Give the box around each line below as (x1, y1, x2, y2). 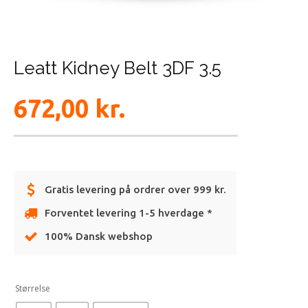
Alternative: (14, 276, 58, 288)
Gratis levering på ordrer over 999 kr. (45, 184, 226, 196)
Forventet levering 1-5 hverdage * (45, 207, 212, 219)
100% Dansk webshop (45, 230, 153, 243)
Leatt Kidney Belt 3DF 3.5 (14, 58, 221, 79)
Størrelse (15, 283, 50, 295)
